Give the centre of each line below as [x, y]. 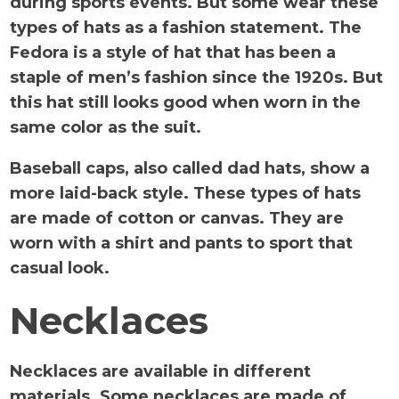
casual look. [62, 268]
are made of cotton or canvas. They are [177, 218]
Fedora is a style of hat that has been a [173, 53]
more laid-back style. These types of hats [186, 193]
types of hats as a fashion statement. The [186, 28]
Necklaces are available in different [161, 371]
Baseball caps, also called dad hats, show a [190, 168]
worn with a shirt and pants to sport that [182, 243]
